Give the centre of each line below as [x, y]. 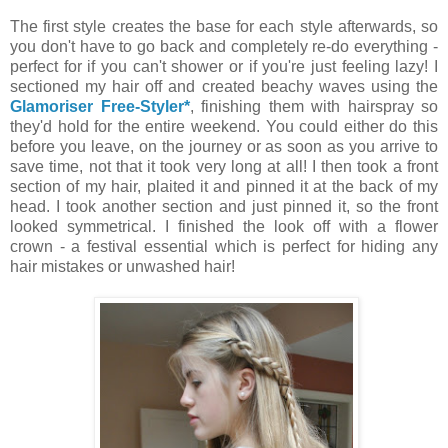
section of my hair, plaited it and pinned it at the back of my [224, 186]
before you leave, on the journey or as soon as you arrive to [224, 146]
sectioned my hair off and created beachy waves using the [224, 86]
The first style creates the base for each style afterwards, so [224, 26]
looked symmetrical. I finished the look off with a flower [224, 226]
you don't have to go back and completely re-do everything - [224, 46]
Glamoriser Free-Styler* [100, 106]
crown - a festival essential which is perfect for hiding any [224, 246]
